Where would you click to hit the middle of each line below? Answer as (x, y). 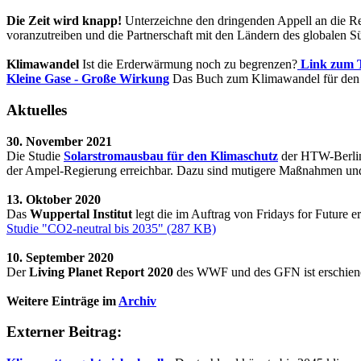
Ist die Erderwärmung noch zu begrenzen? (188, 64)
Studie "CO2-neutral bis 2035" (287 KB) (111, 228)
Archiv (137, 301)
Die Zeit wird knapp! (64, 21)
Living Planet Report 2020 (101, 272)
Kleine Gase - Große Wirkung (88, 79)
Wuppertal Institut (81, 214)
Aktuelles (37, 110)
